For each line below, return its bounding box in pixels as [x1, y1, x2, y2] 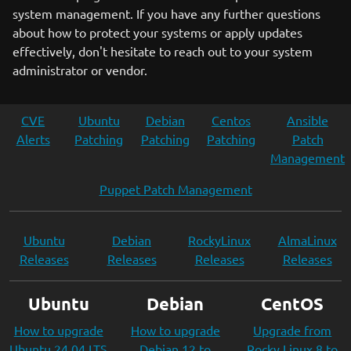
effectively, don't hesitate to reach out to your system [13, 43, 313, 59]
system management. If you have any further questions [13, 5, 320, 21]
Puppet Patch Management [99, 181, 252, 197]
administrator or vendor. [13, 62, 147, 78]
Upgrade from [253, 322, 332, 338]
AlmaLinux [277, 232, 337, 248]
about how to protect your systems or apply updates [13, 24, 302, 40]
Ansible [287, 112, 328, 128]
